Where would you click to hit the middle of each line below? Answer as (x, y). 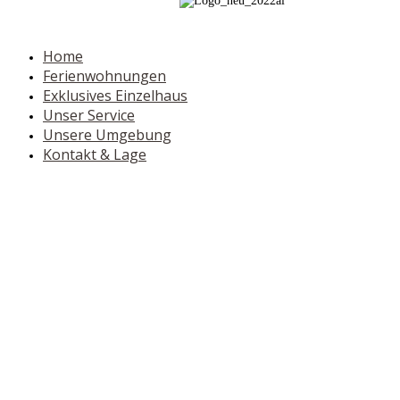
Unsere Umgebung (107, 135)
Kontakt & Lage (95, 154)
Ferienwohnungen (104, 76)
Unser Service (89, 115)
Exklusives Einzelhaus (115, 96)
